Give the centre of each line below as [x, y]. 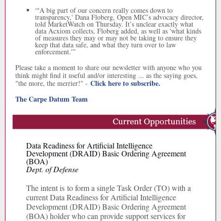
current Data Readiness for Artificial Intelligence [101, 197]
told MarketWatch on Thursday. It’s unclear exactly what [114, 24]
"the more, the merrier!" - [53, 83]
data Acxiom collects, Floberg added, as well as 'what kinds [118, 31]
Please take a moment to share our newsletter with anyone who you [109, 67]
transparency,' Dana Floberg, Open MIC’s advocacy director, [119, 17]
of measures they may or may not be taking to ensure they [116, 38]
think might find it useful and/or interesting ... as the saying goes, [107, 75]
